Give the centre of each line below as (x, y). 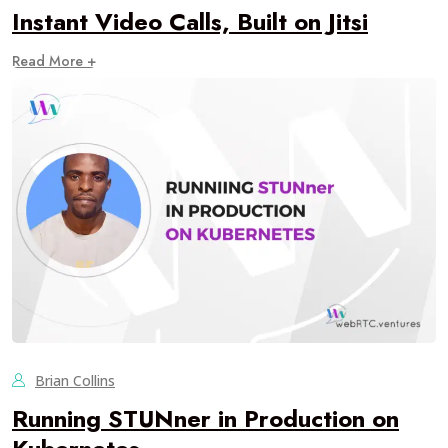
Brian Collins (75, 380)
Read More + (54, 61)
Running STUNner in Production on (205, 418)
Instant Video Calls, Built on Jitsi (190, 21)
